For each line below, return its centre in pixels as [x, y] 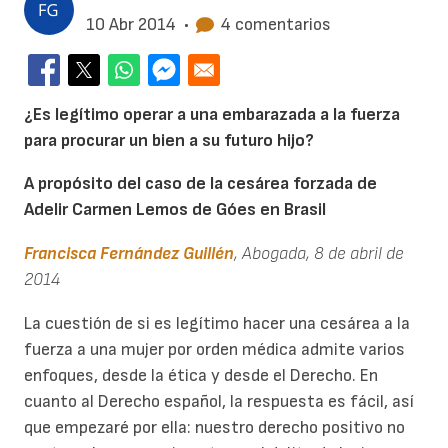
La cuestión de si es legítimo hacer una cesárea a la [217, 323]
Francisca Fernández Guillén [129, 253]
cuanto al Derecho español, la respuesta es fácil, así [219, 401]
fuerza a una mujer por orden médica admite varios [214, 349]
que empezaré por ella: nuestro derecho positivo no [214, 427]
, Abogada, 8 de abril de [319, 253]
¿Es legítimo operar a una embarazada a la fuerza [212, 114]
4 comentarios [276, 24]
